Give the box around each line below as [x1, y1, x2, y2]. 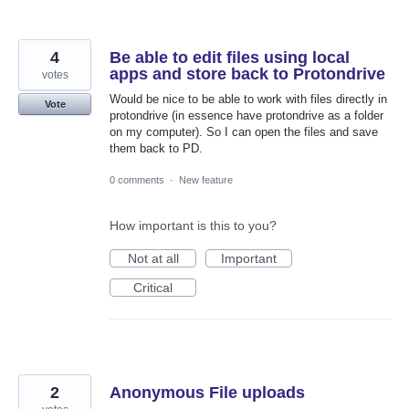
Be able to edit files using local [110, 47, 350, 67]
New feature [179, 174, 233, 186]
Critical [133, 280, 173, 296]
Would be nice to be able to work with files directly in [110, 91, 387, 106]
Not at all [127, 251, 179, 267]
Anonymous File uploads [110, 383, 305, 403]
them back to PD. [110, 141, 203, 155]
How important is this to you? [110, 218, 277, 234]
